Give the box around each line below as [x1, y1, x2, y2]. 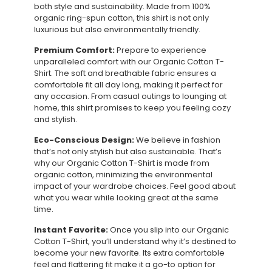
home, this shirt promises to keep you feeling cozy [34, 101, 231, 114]
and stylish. [34, 113, 77, 125]
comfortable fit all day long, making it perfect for [34, 78, 223, 90]
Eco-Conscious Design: [34, 134, 134, 146]
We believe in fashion [134, 134, 220, 146]
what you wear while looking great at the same [34, 191, 219, 203]
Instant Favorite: [34, 223, 108, 236]
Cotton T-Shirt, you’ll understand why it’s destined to [34, 235, 236, 247]
